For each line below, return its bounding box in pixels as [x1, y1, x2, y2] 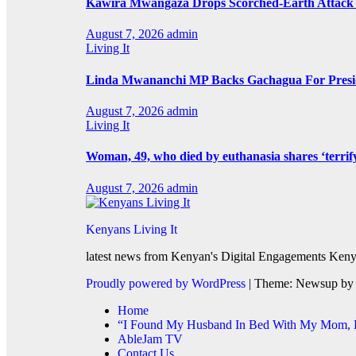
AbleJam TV [118, 331, 183, 346]
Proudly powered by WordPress [86, 276, 249, 290]
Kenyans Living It [86, 222, 177, 236]
